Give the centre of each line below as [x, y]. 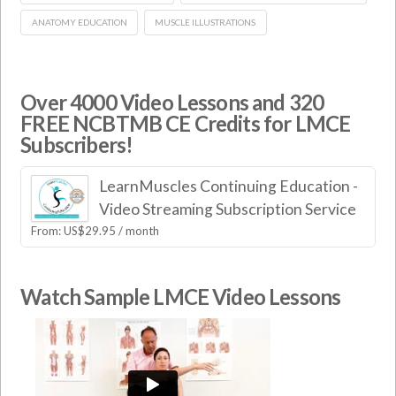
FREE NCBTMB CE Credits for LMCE [186, 124]
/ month [139, 230]
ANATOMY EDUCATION [79, 22]
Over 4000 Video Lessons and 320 [172, 103]
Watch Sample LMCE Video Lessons [181, 297]
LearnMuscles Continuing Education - [228, 186]
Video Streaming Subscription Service [227, 209]
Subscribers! [77, 145]
